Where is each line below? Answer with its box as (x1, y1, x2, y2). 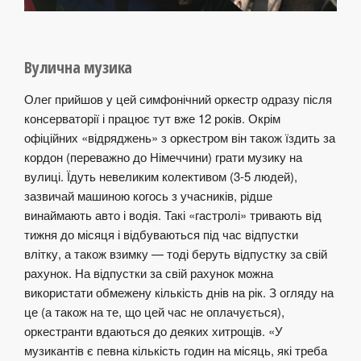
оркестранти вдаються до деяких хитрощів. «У (24, 322, 283, 340)
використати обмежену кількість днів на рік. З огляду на (24, 284, 334, 301)
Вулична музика (24, 56, 133, 79)
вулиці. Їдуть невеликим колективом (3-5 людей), (24, 168, 297, 185)
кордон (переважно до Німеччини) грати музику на (24, 148, 302, 166)
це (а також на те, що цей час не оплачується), (24, 303, 284, 321)
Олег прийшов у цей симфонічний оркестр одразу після (24, 90, 332, 108)
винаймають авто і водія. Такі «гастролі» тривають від (24, 206, 322, 224)
